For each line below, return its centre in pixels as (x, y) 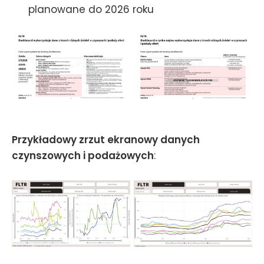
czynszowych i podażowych (83, 156)
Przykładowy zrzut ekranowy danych (106, 140)
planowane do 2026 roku (91, 9)
